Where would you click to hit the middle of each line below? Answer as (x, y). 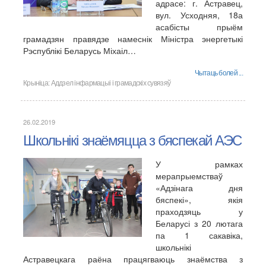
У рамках (199, 164)
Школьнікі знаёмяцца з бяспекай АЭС (133, 140)
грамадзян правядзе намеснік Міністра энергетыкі (133, 39)
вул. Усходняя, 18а (199, 15)
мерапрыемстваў (189, 176)
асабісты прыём (199, 27)
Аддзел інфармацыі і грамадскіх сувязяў (111, 83)
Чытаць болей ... (218, 73)
